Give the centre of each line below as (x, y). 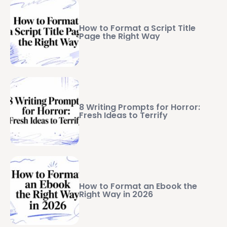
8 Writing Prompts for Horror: (140, 107)
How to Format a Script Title (137, 28)
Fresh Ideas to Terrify (123, 115)
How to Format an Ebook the (138, 186)
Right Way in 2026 (116, 194)
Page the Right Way (120, 36)
